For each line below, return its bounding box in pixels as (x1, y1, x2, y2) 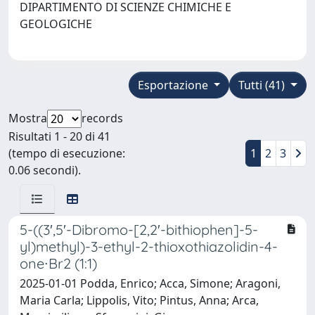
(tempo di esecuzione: (8, 145, 125, 161)
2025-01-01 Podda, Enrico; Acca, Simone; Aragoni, (20, 275, 281, 291)
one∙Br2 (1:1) (20, 254, 97, 272)
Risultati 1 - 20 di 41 (8, 128, 110, 144)
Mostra (8, 110, 47, 126)
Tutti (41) (238, 77, 288, 93)
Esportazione (137, 77, 211, 93)
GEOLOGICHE (20, 15, 98, 32)
